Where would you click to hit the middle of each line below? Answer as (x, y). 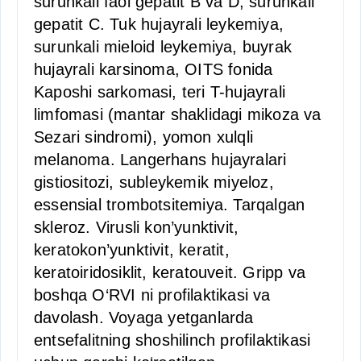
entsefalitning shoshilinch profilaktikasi (172, 340)
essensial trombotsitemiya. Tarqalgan (170, 205)
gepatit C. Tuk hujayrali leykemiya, (159, 24)
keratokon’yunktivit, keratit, (132, 250)
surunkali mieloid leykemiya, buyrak (163, 47)
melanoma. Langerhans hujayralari (160, 160)
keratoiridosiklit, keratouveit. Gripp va (170, 272)
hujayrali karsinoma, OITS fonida (154, 69)
